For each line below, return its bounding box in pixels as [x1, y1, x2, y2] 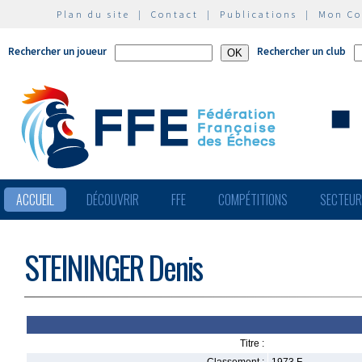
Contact [151, 8, 199, 20]
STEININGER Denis [24, 244, 202, 290]
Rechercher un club [257, 44, 346, 58]
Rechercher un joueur [8, 44, 107, 58]
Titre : [240, 338, 264, 349]
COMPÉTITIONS [218, 190, 288, 209]
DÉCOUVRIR [86, 190, 139, 209]
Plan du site [57, 8, 130, 20]
